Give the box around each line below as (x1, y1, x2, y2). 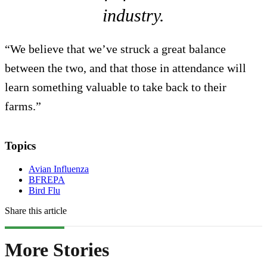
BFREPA (29, 174, 65, 185)
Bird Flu (29, 185, 60, 195)
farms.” (5, 99, 41, 113)
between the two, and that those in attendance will (5, 61, 246, 74)
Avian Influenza (29, 163, 89, 174)
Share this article (5, 205, 67, 216)
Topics (5, 139, 36, 152)
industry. (103, 5, 164, 25)
